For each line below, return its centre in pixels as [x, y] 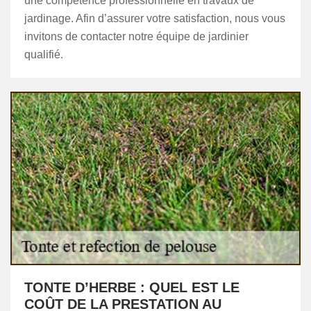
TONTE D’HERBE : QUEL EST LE [132, 287]
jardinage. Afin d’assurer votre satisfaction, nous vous [155, 18]
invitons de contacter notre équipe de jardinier [136, 36]
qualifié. [44, 54]
